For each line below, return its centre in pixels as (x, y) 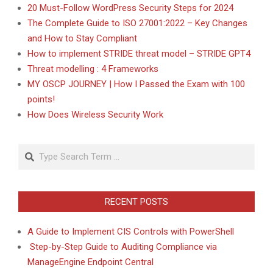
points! (41, 99)
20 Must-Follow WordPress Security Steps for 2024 (130, 8)
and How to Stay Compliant (82, 38)
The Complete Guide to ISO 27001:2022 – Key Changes (137, 23)
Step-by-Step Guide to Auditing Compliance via (122, 246)
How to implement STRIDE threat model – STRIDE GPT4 (139, 53)
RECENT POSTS (136, 201)
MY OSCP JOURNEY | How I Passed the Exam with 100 (136, 84)
